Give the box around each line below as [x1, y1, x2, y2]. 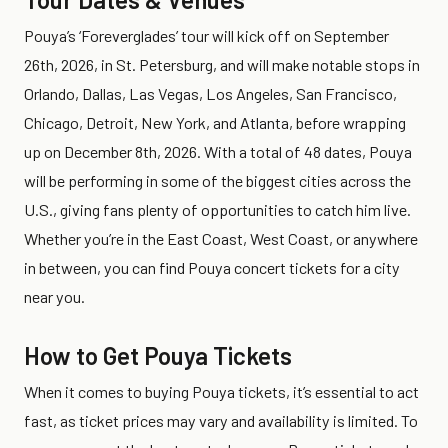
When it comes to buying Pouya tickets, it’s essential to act [24, 381, 419, 401]
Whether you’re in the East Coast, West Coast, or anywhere [24, 228, 418, 248]
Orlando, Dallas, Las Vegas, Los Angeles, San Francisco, [24, 83, 397, 103]
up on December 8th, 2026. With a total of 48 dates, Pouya [24, 141, 412, 161]
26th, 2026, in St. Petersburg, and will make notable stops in [24, 54, 420, 74]
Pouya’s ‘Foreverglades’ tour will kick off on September [24, 25, 389, 45]
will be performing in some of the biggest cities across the [24, 170, 411, 190]
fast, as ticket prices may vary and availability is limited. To [24, 410, 418, 430]
